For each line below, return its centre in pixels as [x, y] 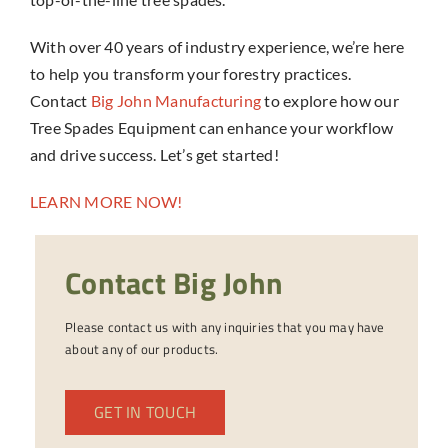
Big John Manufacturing [176, 101]
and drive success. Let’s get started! [154, 155]
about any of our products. [142, 349]
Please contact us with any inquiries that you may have [225, 327]
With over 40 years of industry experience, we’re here [217, 47]
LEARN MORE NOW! [106, 202]
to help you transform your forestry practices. [190, 74]
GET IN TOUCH [145, 412]
